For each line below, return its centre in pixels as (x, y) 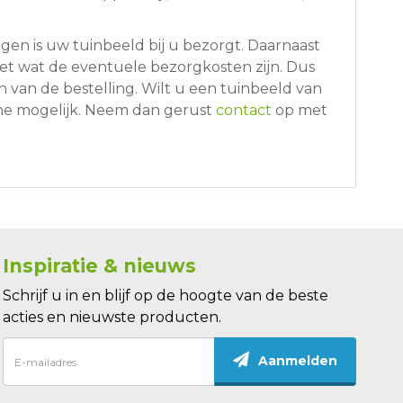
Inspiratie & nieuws (99, 266)
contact (243, 111)
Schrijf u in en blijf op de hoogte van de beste (165, 296)
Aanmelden (297, 360)
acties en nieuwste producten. (112, 318)
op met (299, 111)
